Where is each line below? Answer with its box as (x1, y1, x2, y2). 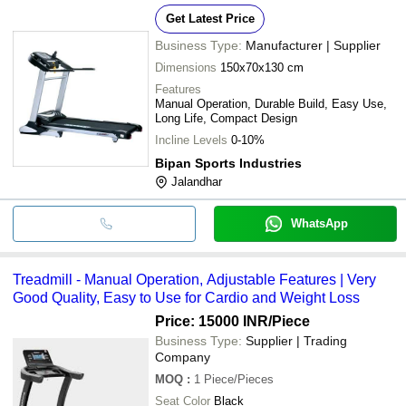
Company (155, 349, 210, 364)
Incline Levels (155, 132, 227, 147)
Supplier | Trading (246, 333, 347, 348)
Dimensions (155, 60, 217, 74)
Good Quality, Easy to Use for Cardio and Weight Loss (13, 289, 360, 305)
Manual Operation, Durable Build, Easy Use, (155, 96, 387, 111)
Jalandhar (171, 174, 222, 188)
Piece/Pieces (204, 372, 274, 386)
